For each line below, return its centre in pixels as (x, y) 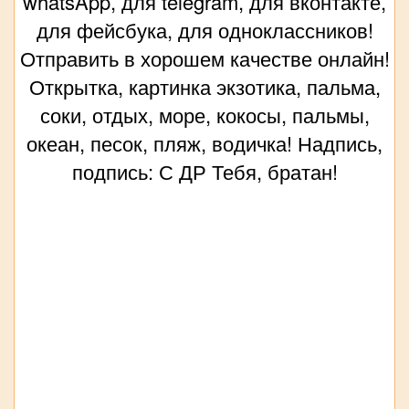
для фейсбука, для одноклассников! (204, 29)
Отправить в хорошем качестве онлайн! (204, 58)
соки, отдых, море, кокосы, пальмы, (204, 114)
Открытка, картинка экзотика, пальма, (204, 86)
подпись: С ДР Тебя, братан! (204, 171)
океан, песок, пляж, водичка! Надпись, (204, 142)
